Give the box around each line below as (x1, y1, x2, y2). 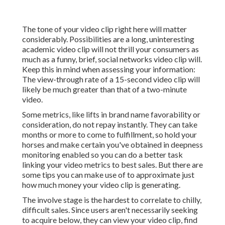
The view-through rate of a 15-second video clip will (22, 74, 200, 84)
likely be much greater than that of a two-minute (22, 84, 187, 94)
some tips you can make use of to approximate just (22, 170, 194, 180)
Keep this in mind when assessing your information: (22, 64, 195, 74)
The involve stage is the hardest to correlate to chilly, (22, 195, 201, 205)
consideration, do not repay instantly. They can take (22, 120, 197, 130)
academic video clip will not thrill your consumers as (22, 44, 199, 54)
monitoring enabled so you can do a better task (22, 150, 183, 160)
